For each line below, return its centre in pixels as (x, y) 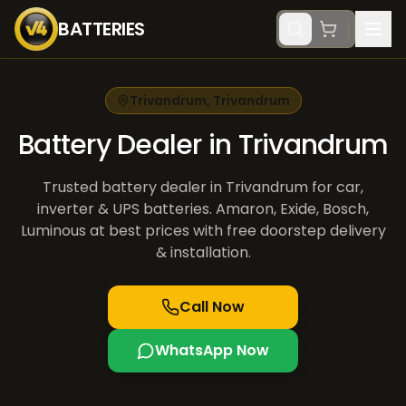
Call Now (212, 307)
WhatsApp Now (212, 350)
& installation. (203, 252)
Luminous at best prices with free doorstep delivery (203, 231)
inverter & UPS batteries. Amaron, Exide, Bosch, (203, 209)
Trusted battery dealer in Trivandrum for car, (203, 187)
